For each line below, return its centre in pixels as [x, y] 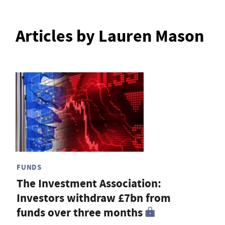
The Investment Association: [89, 183]
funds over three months [80, 212]
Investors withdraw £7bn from [94, 198]
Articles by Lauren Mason [110, 36]
